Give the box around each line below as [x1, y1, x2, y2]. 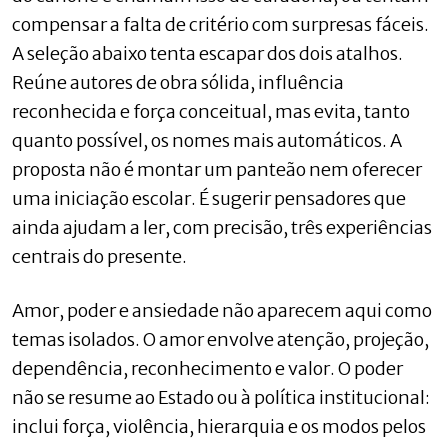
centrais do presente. [12, 244, 187, 268]
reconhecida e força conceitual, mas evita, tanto [12, 99, 410, 123]
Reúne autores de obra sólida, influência [12, 70, 344, 94]
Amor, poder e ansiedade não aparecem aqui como [12, 298, 432, 322]
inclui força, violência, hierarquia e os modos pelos [12, 414, 426, 438]
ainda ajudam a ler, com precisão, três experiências [12, 215, 432, 239]
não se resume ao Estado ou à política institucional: [12, 385, 430, 409]
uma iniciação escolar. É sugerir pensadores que [12, 186, 406, 210]
